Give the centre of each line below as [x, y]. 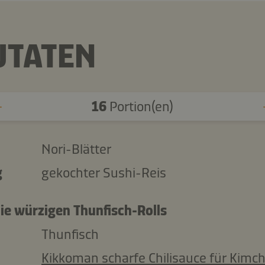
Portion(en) [140, 106]
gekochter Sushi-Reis [104, 172]
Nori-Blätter [76, 149]
